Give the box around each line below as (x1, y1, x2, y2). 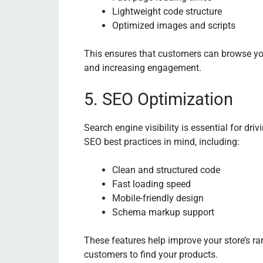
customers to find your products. (84, 248, 218, 260)
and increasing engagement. (84, 62, 201, 73)
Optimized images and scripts (112, 19, 235, 31)
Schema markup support (112, 206, 214, 218)
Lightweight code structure (112, 5, 222, 17)
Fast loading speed (112, 178, 191, 190)
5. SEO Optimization (84, 89, 233, 109)
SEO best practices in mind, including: (84, 136, 240, 147)
